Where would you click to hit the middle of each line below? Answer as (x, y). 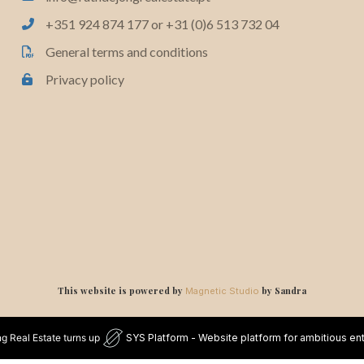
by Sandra (283, 290)
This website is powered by (121, 290)
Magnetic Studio (222, 290)
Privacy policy (85, 79)
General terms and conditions (127, 51)
